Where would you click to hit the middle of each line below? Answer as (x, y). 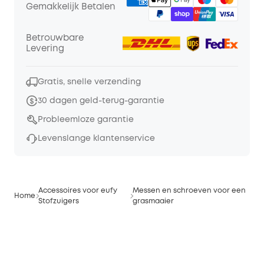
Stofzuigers (58, 201)
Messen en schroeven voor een (189, 191)
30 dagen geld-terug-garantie (101, 101)
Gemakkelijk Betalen (71, 7)
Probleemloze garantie (86, 120)
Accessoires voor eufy (77, 191)
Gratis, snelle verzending (89, 82)
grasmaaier (153, 201)
